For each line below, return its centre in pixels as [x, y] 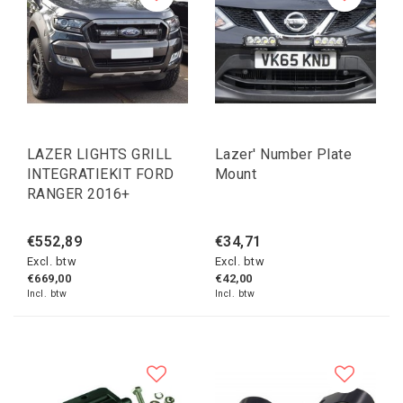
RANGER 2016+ [79, 194]
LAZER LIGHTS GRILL [100, 155]
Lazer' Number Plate [284, 155]
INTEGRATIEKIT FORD [101, 175]
